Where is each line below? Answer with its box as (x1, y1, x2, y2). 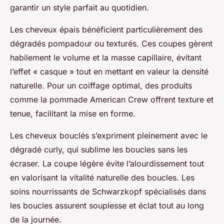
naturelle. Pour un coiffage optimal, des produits (10, 80, 192, 90)
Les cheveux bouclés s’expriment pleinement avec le (10, 130, 207, 140)
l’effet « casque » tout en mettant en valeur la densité (10, 66, 208, 76)
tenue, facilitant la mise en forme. (10, 108, 135, 118)
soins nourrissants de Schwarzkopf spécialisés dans (10, 186, 206, 196)
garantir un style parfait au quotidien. (10, 2, 149, 12)
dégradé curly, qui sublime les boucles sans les (10, 144, 187, 154)
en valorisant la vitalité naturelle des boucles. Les (10, 172, 194, 182)
